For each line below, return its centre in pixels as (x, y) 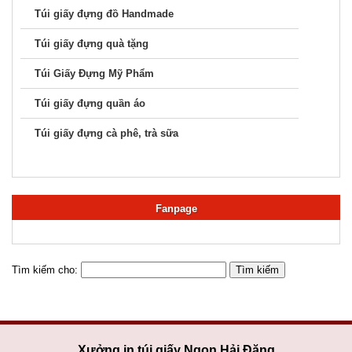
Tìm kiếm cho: (45, 269)
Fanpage (176, 208)
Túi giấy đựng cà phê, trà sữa (106, 133)
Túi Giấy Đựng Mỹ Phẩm (94, 73)
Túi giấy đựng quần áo (90, 103)
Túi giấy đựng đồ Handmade (104, 13)
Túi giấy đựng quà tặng (92, 43)
